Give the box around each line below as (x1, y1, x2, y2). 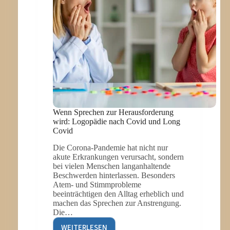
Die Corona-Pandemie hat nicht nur (52, 143, 168, 152)
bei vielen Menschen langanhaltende (52, 162, 170, 171)
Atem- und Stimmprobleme (52, 180, 141, 189)
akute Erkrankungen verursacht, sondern (52, 152, 184, 162)
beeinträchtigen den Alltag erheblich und (52, 189, 184, 199)
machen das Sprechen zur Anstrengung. (52, 199, 181, 208)
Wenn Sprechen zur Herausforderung (52, 108, 174, 117)
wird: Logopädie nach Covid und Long (52, 117, 180, 126)
